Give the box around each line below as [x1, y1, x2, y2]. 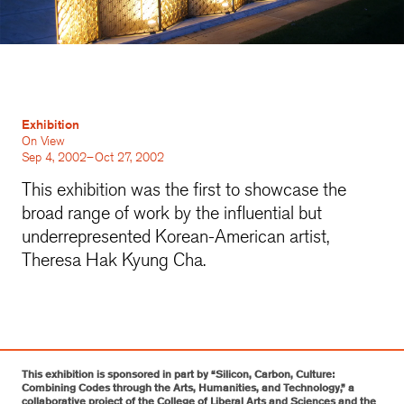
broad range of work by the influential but [22, 200, 322, 224]
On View [22, 132, 65, 149]
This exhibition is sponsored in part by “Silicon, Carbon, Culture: [22, 366, 335, 381]
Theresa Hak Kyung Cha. [22, 247, 210, 271]
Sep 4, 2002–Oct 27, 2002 [22, 148, 164, 165]
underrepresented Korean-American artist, [22, 224, 329, 247]
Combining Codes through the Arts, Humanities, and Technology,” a [22, 380, 354, 394]
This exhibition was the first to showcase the [22, 177, 346, 200]
